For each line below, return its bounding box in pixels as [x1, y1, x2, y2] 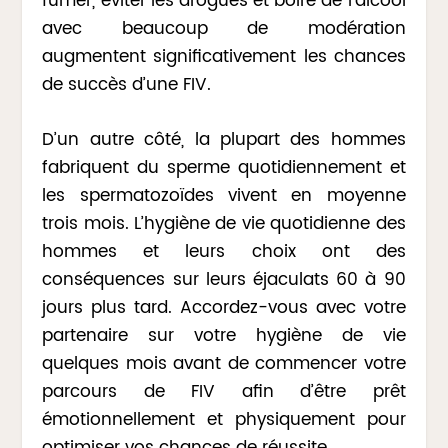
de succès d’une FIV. [42, 70, 212, 99]
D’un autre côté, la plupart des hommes [42, 126, 406, 155]
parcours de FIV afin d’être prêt [42, 378, 406, 407]
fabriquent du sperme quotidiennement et [42, 154, 406, 183]
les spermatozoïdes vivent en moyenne [42, 182, 406, 211]
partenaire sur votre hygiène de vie [42, 322, 406, 351]
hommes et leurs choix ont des [42, 238, 406, 267]
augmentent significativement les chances [42, 42, 406, 71]
